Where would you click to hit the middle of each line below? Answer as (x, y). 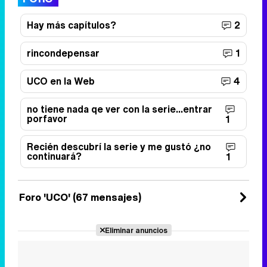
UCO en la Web (61, 81)
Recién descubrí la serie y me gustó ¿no (119, 146)
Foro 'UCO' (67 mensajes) (80, 197)
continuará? (54, 156)
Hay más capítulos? (72, 25)
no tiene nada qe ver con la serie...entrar (119, 109)
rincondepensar (63, 53)
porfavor (47, 118)
